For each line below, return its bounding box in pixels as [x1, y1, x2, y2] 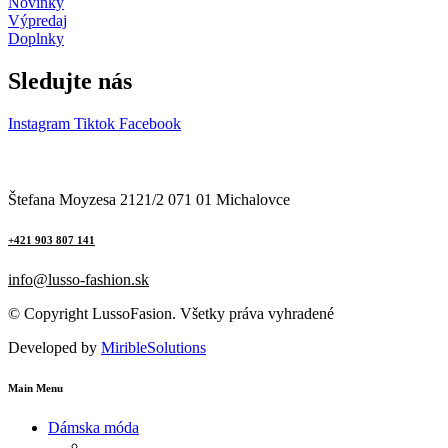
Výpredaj [8, 12, 67, 30]
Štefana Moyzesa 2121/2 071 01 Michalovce [8, 191, 290, 209]
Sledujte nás [8, 68, 132, 95]
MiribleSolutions [101, 339, 206, 357]
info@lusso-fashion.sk [8, 271, 149, 289]
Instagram [8, 115, 70, 133]
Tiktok [74, 115, 115, 133]
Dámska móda [48, 419, 139, 437]
